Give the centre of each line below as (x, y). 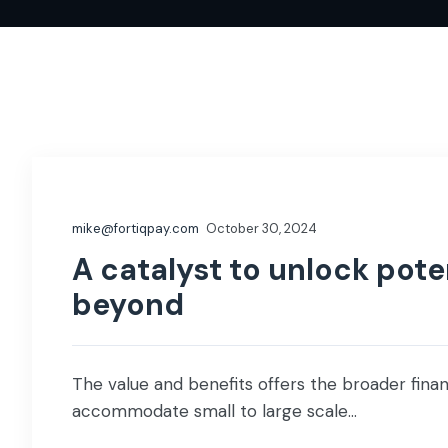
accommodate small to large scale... (214, 411)
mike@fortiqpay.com (135, 228)
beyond (128, 304)
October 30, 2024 (261, 228)
